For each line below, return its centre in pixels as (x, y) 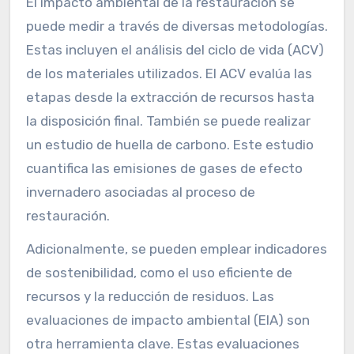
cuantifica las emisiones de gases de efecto (164, 168)
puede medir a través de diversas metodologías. (177, 26)
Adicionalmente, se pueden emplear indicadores (176, 249)
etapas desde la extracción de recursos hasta (170, 97)
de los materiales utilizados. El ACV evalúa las (169, 73)
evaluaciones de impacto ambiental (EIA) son (168, 320)
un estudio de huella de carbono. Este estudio (169, 144)
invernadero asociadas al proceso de (140, 192)
